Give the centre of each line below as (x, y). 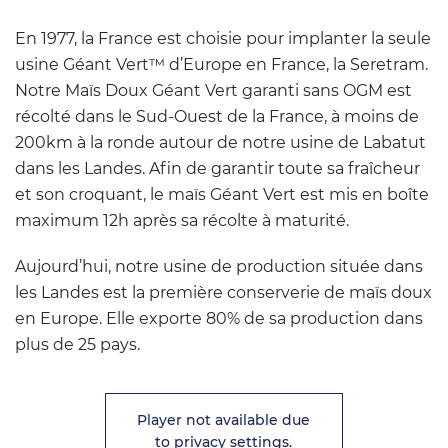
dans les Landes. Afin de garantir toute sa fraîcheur (217, 168)
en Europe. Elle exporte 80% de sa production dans (219, 318)
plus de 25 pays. (77, 344)
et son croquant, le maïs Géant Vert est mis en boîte (222, 194)
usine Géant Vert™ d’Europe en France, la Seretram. (221, 64)
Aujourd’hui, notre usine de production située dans (219, 266)
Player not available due (224, 420)
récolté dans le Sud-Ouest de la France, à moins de (217, 116)
